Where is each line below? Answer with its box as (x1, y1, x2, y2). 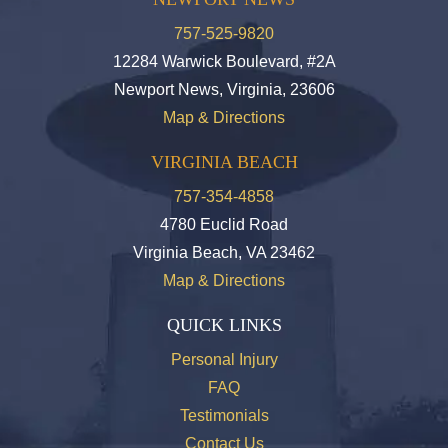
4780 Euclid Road (160, 216, 288, 234)
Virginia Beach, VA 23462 (133, 244, 315, 262)
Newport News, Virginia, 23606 (113, 81, 335, 99)
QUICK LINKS (166, 315, 282, 336)
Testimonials (179, 407, 269, 425)
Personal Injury (170, 351, 278, 369)
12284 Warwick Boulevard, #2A (112, 53, 336, 71)
